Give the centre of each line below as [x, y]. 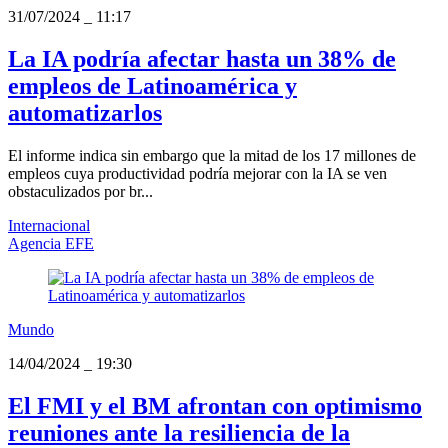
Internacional [49, 226]
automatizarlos [85, 113]
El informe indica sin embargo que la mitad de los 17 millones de [212, 156]
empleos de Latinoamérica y [152, 86]
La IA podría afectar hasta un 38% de [202, 59]
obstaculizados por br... [80, 192]
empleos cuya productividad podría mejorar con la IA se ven [197, 174]
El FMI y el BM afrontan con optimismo [215, 406]
